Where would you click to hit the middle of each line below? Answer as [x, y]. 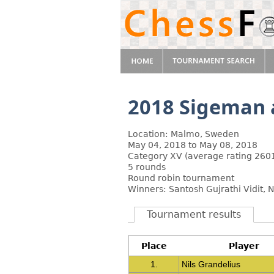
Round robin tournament [181, 178]
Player [244, 246]
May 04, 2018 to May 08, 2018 [193, 145]
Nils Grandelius [211, 264]
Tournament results [194, 214]
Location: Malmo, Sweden [183, 134]
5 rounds [147, 167]
